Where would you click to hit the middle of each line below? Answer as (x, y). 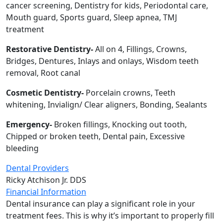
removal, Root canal (43, 73)
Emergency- (30, 124)
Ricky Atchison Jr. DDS (46, 180)
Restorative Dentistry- (51, 49)
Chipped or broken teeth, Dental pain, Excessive (95, 136)
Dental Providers (37, 168)
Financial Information (46, 192)
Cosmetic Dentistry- (45, 92)
